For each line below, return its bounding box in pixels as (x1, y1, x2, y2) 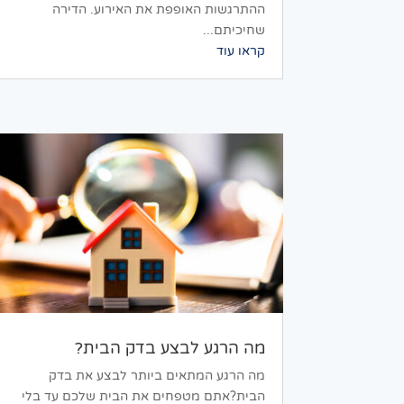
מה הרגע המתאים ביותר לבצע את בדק (48, 367, 265, 383)
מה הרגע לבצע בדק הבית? (74, 337, 265, 358)
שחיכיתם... (202, 23, 265, 39)
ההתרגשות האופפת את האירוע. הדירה (51, 2, 265, 18)
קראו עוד (216, 43, 265, 60)
